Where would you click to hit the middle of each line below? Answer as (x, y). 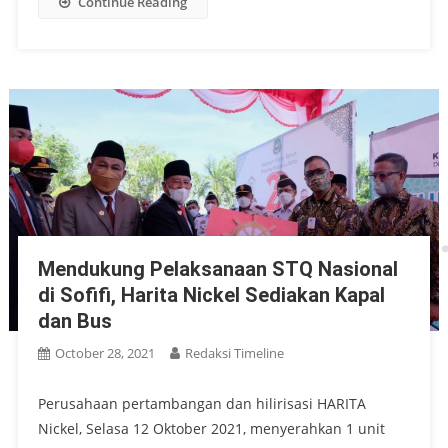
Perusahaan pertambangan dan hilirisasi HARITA (201, 404)
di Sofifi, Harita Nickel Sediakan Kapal (211, 295)
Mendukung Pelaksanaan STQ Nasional (217, 269)
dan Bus (74, 321)
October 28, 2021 (104, 353)
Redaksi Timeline (234, 353)
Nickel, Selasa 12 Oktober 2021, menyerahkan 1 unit (211, 429)
